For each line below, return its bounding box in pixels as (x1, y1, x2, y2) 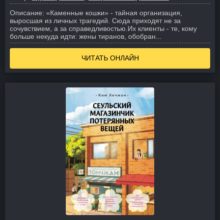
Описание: (10, 9, 44, 17)
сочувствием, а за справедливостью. (10, 25, 128, 32)
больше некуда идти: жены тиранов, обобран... (10, 32, 162, 40)
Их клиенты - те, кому (128, 25, 197, 32)
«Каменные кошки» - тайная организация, (46, 9, 182, 17)
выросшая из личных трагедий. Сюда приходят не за (10, 17, 181, 25)
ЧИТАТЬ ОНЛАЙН (81, 54, 139, 62)
